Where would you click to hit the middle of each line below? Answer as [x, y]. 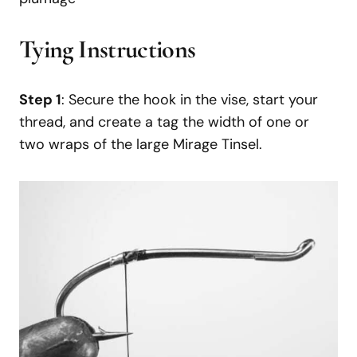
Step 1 [40, 99]
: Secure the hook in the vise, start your [190, 99]
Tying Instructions [108, 49]
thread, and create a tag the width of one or [164, 122]
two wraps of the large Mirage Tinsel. [141, 144]
